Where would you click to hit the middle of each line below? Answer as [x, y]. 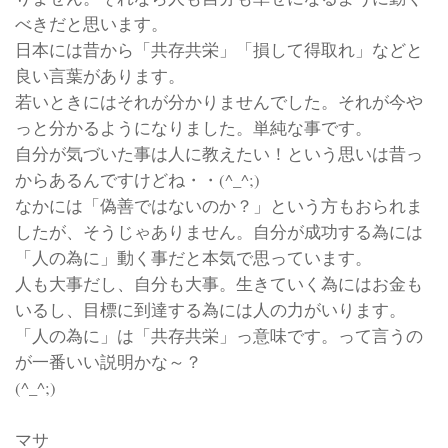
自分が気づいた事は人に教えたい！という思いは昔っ [219, 153]
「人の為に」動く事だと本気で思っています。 [193, 257]
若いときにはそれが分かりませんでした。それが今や [219, 101]
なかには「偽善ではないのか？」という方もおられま [219, 205]
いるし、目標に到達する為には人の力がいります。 [210, 309]
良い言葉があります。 [100, 75]
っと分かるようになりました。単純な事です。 [193, 127]
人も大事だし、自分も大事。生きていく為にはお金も [219, 283]
